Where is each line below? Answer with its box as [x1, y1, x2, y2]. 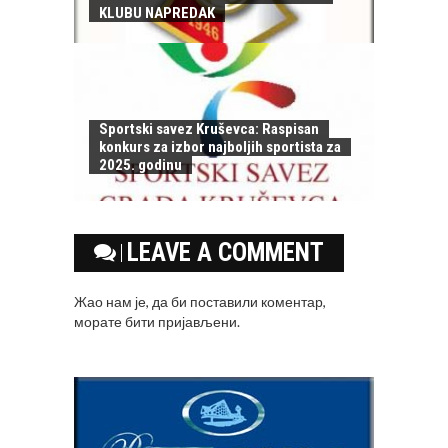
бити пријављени [125, 313, 237, 331]
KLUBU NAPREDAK [99, 4, 215, 23]
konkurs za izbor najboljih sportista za [99, 138, 341, 157]
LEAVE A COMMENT [127, 238, 324, 268]
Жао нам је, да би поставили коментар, [74, 293, 326, 311]
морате [74, 313, 125, 331]
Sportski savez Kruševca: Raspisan [99, 120, 319, 139]
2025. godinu [99, 156, 182, 175]
